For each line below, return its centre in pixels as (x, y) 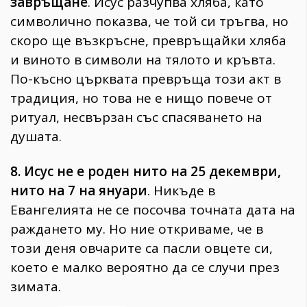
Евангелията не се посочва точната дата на (153, 210)
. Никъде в (181, 191)
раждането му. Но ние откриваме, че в (137, 229)
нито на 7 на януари (79, 191)
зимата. (36, 287)
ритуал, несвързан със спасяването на (136, 118)
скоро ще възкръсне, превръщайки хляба (148, 41)
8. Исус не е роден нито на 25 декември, (146, 172)
